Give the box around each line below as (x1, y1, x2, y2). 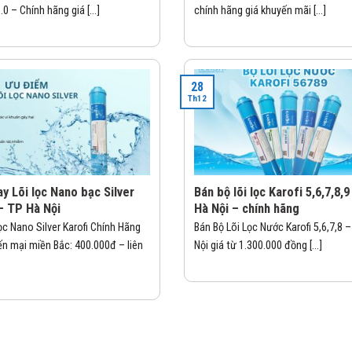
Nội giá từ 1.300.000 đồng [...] (193, 239, 322, 253)
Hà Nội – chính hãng (193, 201, 299, 217)
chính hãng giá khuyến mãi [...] (193, 3, 326, 17)
